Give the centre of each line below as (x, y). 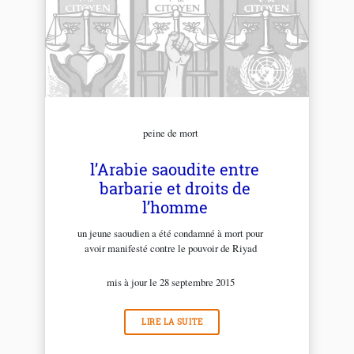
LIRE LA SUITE (172, 322)
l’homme (175, 207)
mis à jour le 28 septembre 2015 (170, 282)
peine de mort (170, 132)
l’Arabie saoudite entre (175, 169)
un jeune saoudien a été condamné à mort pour (171, 233)
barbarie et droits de (175, 188)
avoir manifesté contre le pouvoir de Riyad (170, 248)
